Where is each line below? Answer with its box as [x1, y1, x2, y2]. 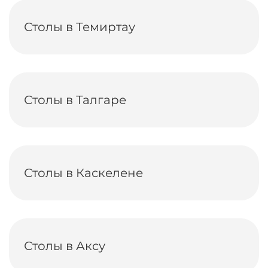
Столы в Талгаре [24, 93, 126, 107]
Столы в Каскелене [24, 166, 143, 180]
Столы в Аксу [24, 239, 105, 253]
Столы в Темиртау [24, 20, 135, 34]
